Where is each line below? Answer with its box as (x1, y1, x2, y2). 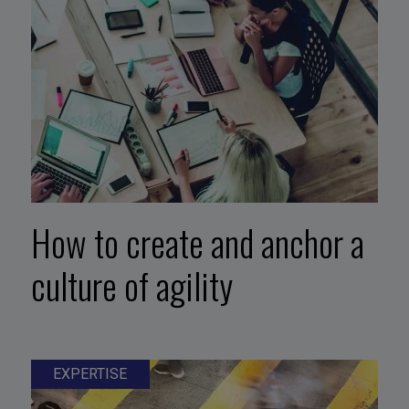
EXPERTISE (53, 364, 128, 383)
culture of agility (30, 258, 233, 312)
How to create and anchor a (30, 215, 364, 269)
